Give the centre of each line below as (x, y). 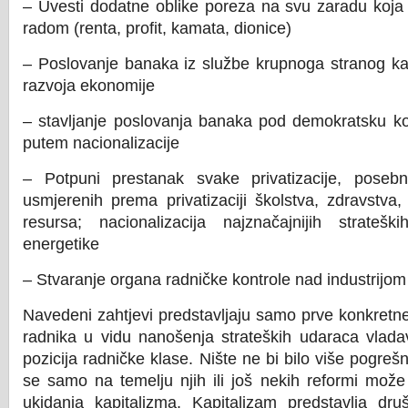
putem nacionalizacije (101, 143)
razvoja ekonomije (89, 86)
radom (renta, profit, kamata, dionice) (157, 28)
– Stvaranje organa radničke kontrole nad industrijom (214, 280)
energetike (61, 244)
